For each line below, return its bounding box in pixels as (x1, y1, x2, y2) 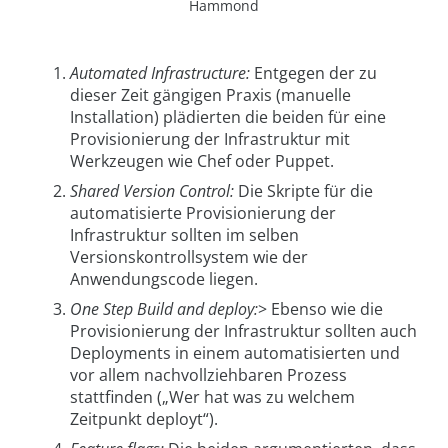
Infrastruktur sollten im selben (70, 223, 299, 246)
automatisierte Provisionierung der (70, 201, 336, 224)
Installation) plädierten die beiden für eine (70, 105, 386, 128)
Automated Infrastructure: (70, 61, 250, 84)
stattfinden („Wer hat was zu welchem (70, 385, 355, 408)
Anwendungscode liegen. (70, 267, 258, 290)
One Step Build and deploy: (70, 297, 258, 320)
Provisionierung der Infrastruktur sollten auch (70, 319, 417, 342)
